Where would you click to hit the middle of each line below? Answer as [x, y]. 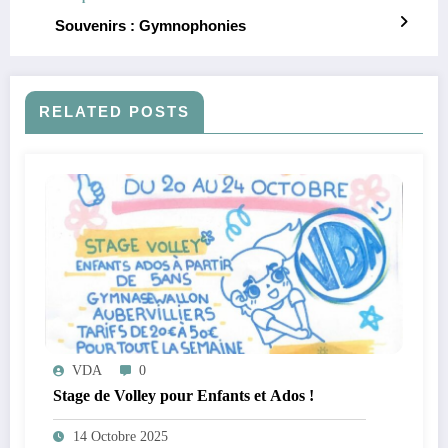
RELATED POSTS [114, 111]
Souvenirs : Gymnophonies [150, 25]
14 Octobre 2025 [120, 436]
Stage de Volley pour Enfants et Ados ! [183, 395]
